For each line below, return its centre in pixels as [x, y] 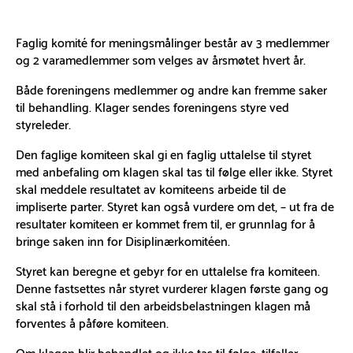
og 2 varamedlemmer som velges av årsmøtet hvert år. [161, 58]
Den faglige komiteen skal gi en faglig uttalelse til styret [163, 153]
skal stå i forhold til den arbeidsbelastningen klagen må [163, 304]
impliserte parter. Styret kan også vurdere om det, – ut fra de [175, 205]
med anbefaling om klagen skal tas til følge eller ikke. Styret [174, 170]
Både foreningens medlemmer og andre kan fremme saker [171, 88]
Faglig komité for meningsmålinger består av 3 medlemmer [173, 41]
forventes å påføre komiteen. [92, 321]
